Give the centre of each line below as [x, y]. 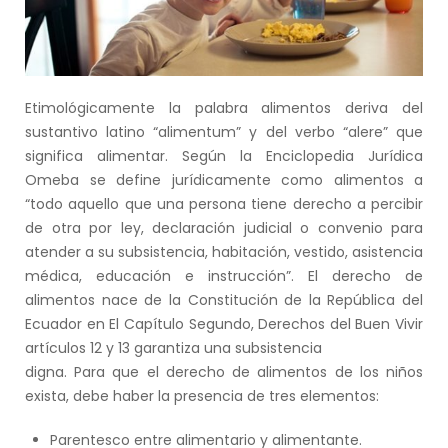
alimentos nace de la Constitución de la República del [224, 300]
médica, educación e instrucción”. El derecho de [224, 276]
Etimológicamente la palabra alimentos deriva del [224, 108]
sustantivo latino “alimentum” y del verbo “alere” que [224, 132]
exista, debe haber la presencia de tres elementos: [202, 396]
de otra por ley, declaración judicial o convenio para [224, 228]
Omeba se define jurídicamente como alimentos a [224, 180]
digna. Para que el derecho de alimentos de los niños [224, 372]
